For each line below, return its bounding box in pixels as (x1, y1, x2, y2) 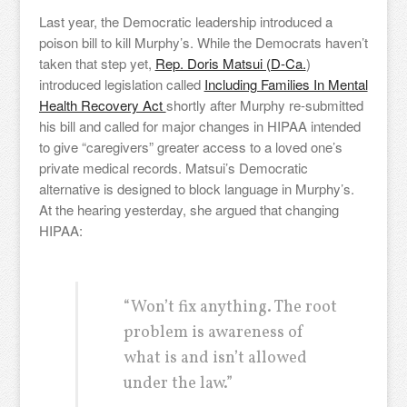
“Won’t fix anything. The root (123, 296, 337, 319)
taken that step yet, (38, 54, 155, 73)
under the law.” (123, 372, 233, 395)
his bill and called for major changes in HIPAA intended (38, 116, 361, 135)
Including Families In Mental (203, 74, 368, 94)
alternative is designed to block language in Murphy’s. (38, 179, 354, 198)
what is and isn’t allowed (123, 347, 307, 370)
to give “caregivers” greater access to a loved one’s (38, 137, 342, 156)
